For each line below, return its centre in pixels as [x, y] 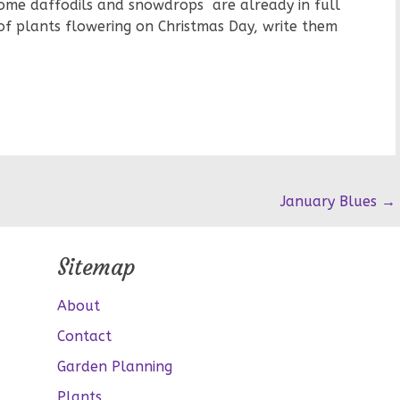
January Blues [331, 201]
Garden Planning [115, 367]
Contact [85, 336]
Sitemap [97, 267]
